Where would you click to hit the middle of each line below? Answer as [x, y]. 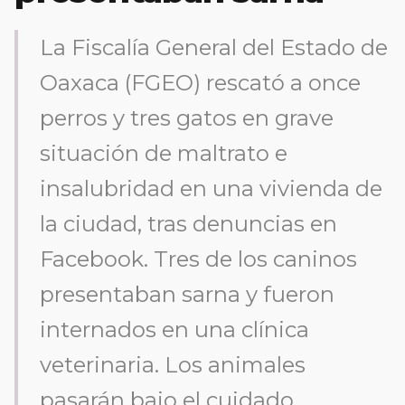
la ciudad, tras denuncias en [188, 224]
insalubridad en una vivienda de [211, 188]
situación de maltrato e [164, 153]
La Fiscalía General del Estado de [214, 47]
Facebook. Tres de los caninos [198, 259]
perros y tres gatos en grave [187, 118]
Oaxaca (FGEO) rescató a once [200, 83]
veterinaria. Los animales [173, 365]
